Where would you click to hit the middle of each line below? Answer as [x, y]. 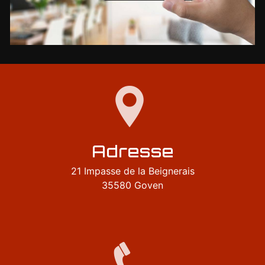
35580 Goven [132, 185]
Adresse [132, 151]
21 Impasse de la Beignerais [132, 171]
